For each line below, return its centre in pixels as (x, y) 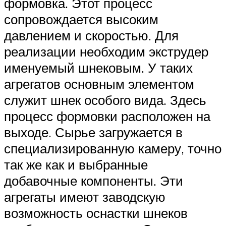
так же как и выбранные (76, 165)
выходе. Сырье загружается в (93, 132)
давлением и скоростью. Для (91, 36)
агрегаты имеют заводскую (85, 197)
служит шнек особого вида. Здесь (105, 100)
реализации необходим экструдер (106, 52)
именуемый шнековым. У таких (98, 68)
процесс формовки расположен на (107, 116)
